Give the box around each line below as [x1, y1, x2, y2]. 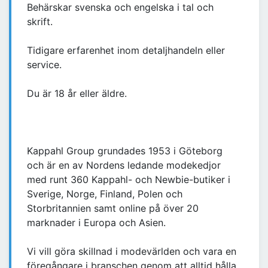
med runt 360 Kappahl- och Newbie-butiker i [27, 173, 230, 186]
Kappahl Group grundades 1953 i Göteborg [27, 145, 223, 157]
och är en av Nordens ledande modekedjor [27, 159, 221, 172]
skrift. [27, 16, 53, 28]
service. [27, 59, 62, 71]
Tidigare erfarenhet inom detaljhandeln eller [27, 44, 225, 57]
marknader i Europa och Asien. [27, 217, 166, 229]
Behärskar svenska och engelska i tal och [27, 1, 214, 14]
